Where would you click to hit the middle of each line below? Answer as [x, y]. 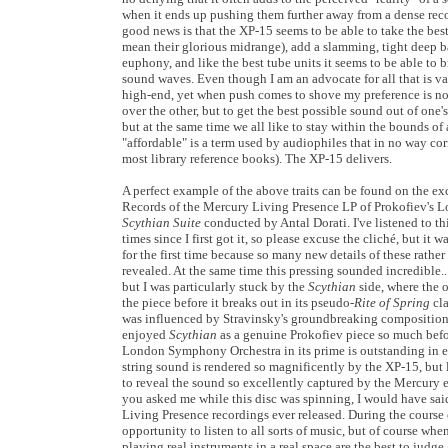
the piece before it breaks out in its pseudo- [238, 302]
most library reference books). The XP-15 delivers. [257, 158]
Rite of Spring [393, 302]
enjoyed [145, 334]
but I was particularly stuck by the [215, 286]
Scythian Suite [163, 222]
